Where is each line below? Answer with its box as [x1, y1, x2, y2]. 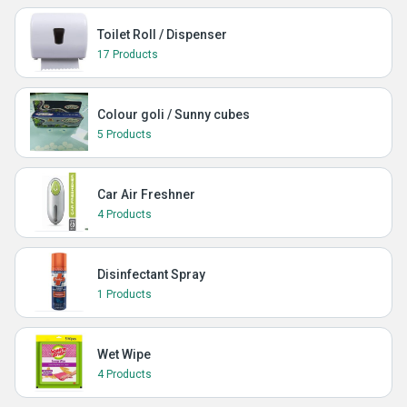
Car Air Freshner [97, 187, 195, 202]
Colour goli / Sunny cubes [97, 107, 250, 122]
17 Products [97, 48, 158, 61]
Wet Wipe [97, 347, 151, 362]
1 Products [97, 288, 152, 301]
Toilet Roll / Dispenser [97, 27, 227, 42]
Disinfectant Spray [97, 267, 205, 282]
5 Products [97, 128, 152, 141]
